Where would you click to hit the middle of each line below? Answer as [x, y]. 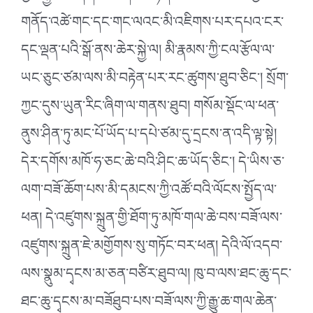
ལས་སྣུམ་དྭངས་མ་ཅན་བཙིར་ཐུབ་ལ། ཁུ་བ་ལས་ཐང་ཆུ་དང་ [156, 277]
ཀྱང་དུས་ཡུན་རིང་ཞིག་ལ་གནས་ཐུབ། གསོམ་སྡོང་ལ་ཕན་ [150, 109]
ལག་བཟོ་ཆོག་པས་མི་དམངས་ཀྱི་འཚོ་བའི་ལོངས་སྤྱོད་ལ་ [149, 193]
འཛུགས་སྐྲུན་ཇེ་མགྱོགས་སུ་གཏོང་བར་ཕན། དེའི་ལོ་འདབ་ [152, 249]
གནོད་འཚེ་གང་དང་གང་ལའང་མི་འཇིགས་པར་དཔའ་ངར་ [152, 26]
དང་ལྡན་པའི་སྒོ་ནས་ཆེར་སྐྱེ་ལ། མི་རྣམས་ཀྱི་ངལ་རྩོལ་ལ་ [148, 53]
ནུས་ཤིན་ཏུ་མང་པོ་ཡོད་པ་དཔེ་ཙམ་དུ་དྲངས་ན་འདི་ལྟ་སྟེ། [149, 137]
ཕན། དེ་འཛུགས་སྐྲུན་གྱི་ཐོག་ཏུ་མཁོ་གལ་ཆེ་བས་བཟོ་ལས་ [152, 221]
